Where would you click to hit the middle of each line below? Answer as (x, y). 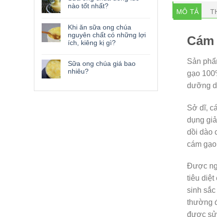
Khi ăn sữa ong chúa (100, 27)
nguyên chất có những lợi (107, 35)
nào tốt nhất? (88, 6)
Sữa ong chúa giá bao (102, 63)
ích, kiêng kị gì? (92, 43)
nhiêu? (78, 71)
